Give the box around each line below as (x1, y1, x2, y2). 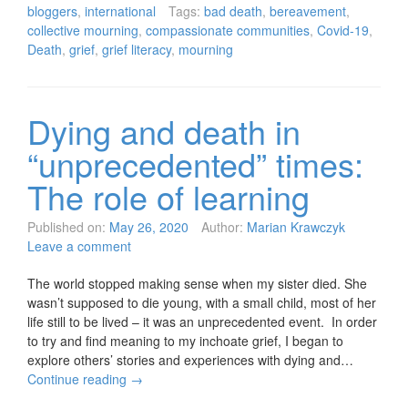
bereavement (270, 2, 346, 21)
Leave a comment (27, 237, 131, 256)
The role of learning (27, 173, 310, 220)
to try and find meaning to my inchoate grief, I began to (27, 331, 343, 351)
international (85, 2, 156, 21)
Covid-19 (317, 21, 369, 40)
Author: (201, 218, 243, 237)
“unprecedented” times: (27, 140, 363, 188)
